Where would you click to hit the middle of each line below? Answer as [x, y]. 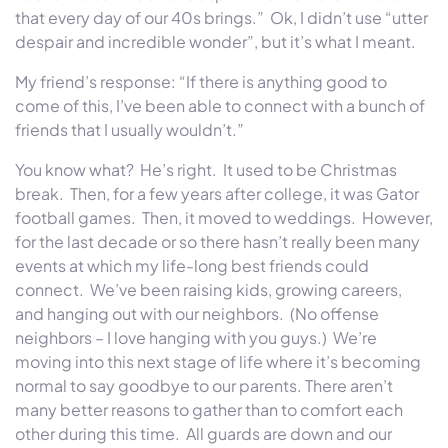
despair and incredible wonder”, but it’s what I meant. [217, 41]
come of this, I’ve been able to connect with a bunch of [220, 105]
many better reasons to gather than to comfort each [209, 409]
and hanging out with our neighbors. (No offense [197, 313]
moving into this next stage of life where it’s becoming [218, 361]
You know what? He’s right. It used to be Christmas [206, 169]
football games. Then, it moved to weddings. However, [224, 217]
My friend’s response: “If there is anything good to [201, 81]
